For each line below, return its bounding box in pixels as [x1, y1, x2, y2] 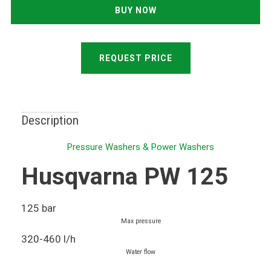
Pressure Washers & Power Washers [67, 142, 214, 152]
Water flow [126, 248, 155, 256]
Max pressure [120, 217, 161, 225]
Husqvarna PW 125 [21, 162, 228, 191]
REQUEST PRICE [99, 53, 172, 63]
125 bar [21, 201, 56, 214]
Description [21, 113, 79, 128]
